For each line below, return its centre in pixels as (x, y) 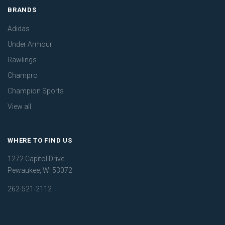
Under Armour (30, 44)
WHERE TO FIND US (40, 140)
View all (19, 106)
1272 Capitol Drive (36, 158)
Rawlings (22, 60)
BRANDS (22, 10)
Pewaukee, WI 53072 (40, 170)
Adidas (19, 28)
